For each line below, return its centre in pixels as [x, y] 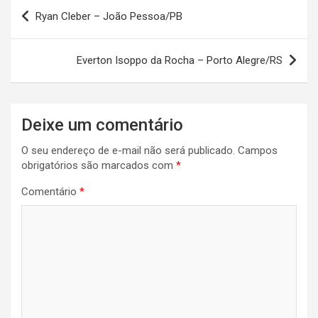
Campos [258, 151]
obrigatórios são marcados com [99, 166]
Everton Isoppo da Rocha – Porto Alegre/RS [180, 61]
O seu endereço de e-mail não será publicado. [128, 151]
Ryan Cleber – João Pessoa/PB [109, 17]
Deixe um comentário [102, 125]
